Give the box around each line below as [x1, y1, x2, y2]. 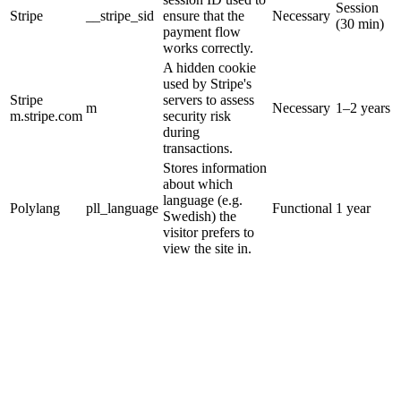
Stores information [163, 159, 267, 175]
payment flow [163, 23, 241, 39]
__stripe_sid [86, 7, 154, 23]
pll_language [86, 200, 158, 216]
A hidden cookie [163, 59, 256, 75]
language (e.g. [163, 192, 243, 208]
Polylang [10, 200, 60, 216]
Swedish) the [163, 208, 236, 224]
